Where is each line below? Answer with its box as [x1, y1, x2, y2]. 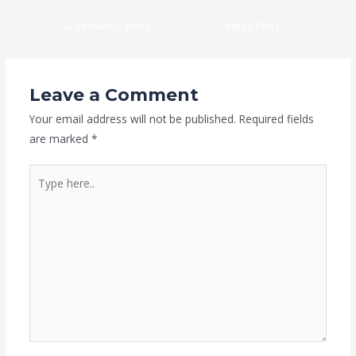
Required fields [238, 110, 314, 126]
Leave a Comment [29, 83, 199, 105]
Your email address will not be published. [29, 110, 236, 126]
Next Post [226, 17, 284, 33]
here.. [28, 186, 56, 202]
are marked [29, 130, 91, 146]
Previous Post [72, 17, 149, 33]
